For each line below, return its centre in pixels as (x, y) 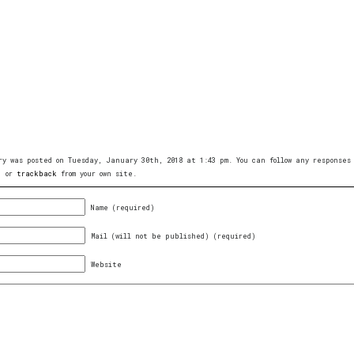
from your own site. (97, 173)
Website (106, 264)
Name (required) (123, 207)
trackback (37, 173)
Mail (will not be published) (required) (173, 235)
